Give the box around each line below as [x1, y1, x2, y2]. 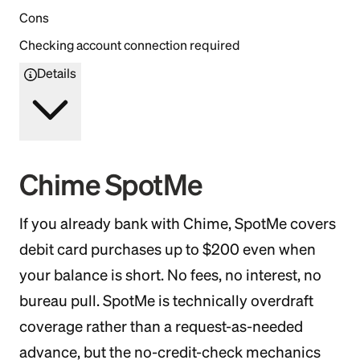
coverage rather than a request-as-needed [19, 317, 303, 335]
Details [37, 65, 76, 80]
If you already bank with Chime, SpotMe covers [19, 215, 336, 232]
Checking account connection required [19, 37, 239, 52]
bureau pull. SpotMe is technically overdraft [19, 292, 313, 309]
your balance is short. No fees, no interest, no [19, 266, 321, 284]
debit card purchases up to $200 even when [19, 240, 316, 258]
